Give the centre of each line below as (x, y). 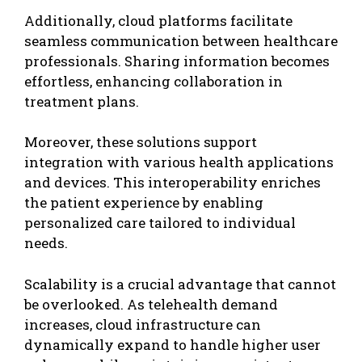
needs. (46, 243)
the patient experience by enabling (144, 203)
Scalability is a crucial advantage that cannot (180, 284)
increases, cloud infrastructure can (143, 324)
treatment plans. (82, 101)
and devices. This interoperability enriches (173, 183)
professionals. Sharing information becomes (177, 61)
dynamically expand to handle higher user (173, 344)
